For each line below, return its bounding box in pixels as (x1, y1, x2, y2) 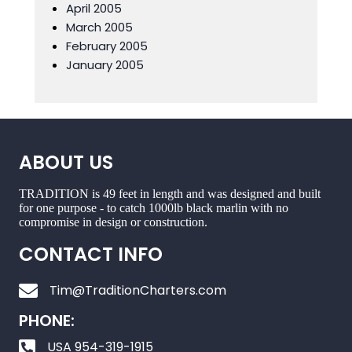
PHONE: (19, 310, 75, 332)
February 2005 (66, 38, 148, 54)
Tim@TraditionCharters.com (49, 281, 226, 299)
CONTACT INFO (19, 241, 163, 267)
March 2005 (66, 19, 133, 35)
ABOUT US (19, 149, 113, 175)
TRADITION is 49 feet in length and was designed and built (19, 187, 321, 200)
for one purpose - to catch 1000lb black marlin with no (19, 201, 288, 214)
